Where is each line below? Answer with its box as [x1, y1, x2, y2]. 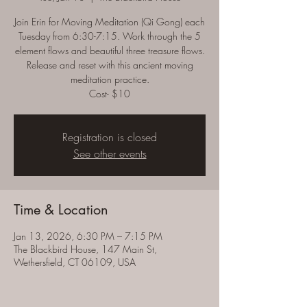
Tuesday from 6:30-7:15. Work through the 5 [19, 29, 201, 42]
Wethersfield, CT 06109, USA [14, 256, 136, 269]
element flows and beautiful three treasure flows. [14, 44, 205, 57]
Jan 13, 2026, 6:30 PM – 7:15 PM [14, 230, 162, 243]
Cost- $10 [89, 87, 130, 100]
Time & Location [14, 201, 108, 219]
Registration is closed [62, 130, 157, 145]
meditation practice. [70, 73, 149, 86]
